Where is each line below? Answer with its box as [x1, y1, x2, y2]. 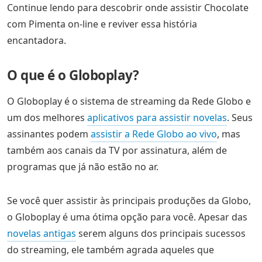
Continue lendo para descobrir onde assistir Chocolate [7, 1, 249, 15]
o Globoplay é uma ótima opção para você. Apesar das [7, 211, 247, 224]
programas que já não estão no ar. [7, 160, 158, 174]
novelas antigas [7, 227, 76, 240]
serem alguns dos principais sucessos [76, 227, 246, 240]
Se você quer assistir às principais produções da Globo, [7, 194, 251, 208]
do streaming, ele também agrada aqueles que [7, 243, 214, 257]
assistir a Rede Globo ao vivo [91, 127, 217, 141]
